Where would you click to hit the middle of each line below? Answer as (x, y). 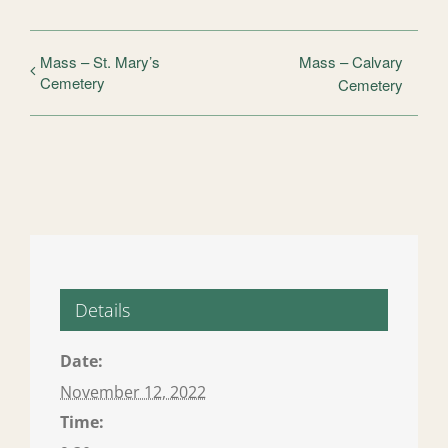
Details (102, 310)
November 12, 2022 (133, 392)
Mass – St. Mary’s (100, 61)
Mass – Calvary (351, 61)
